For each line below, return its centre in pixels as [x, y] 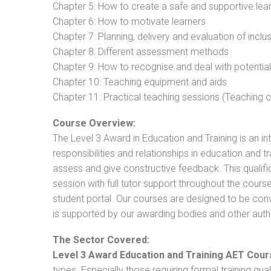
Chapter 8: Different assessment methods [141, 52]
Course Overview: [94, 123]
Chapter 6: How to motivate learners [129, 21]
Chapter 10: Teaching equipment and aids [140, 82]
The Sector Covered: [101, 240]
